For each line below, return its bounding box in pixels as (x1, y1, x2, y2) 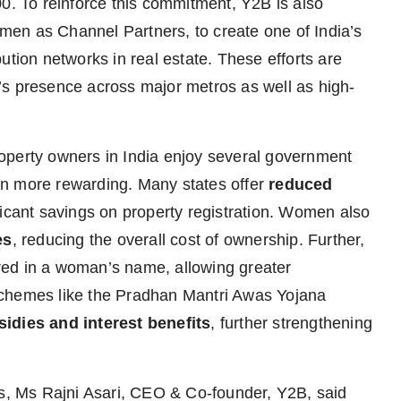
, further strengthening (210, 314, 373, 333)
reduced (269, 175, 333, 194)
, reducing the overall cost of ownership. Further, (12, 231, 365, 250)
